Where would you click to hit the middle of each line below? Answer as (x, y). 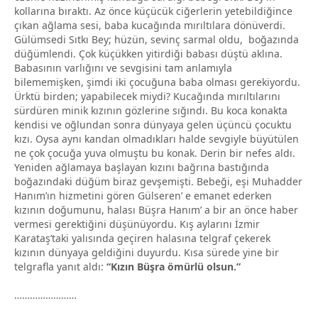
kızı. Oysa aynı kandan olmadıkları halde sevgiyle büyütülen (157, 138)
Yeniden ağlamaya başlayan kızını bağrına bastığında (142, 167)
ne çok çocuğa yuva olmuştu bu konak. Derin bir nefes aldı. (155, 153)
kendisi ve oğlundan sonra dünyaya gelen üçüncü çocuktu (153, 124)
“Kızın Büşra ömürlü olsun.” (174, 266)
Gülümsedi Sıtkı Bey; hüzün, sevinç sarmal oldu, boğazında (157, 39)
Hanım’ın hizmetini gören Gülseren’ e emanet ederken (143, 195)
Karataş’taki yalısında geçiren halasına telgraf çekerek (142, 238)
